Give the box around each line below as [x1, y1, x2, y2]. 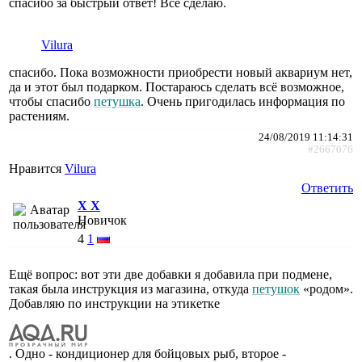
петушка [94, 94, 141, 108]
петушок [252, 281, 300, 296]
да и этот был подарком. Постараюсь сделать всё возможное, [9, 79, 344, 94]
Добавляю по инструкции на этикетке [9, 296, 220, 310]
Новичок [78, 213, 127, 227]
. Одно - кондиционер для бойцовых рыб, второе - [9, 346, 286, 360]
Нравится [9, 161, 65, 175]
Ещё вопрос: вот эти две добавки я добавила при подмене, [9, 267, 332, 281]
